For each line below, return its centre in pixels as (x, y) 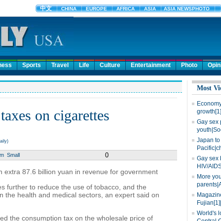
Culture (110, 65)
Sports (32, 65)
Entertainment (151, 65)
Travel (60, 65)
